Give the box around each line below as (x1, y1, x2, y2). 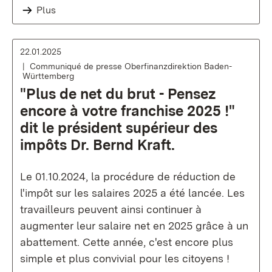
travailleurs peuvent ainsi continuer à (20, 203, 202, 216)
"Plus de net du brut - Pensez (20, 85, 216, 103)
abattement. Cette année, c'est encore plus (20, 236, 233, 248)
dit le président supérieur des (20, 119, 217, 137)
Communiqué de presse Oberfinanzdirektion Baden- (30, 61, 232, 71)
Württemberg (22, 71, 74, 81)
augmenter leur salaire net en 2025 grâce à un (20, 219, 248, 232)
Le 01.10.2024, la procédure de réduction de (20, 170, 236, 183)
